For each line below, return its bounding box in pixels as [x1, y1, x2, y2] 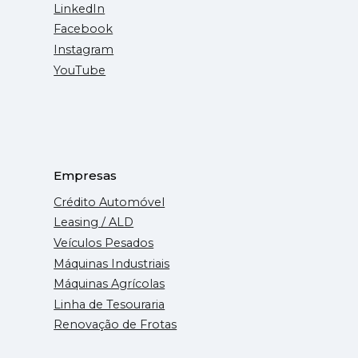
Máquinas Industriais [54, 256, 170, 271]
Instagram [54, 42, 114, 58]
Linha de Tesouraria [54, 296, 165, 312]
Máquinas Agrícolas [54, 276, 165, 292]
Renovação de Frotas [54, 317, 177, 332]
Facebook [54, 22, 113, 37]
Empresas [54, 167, 117, 183]
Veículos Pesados [54, 235, 154, 250]
